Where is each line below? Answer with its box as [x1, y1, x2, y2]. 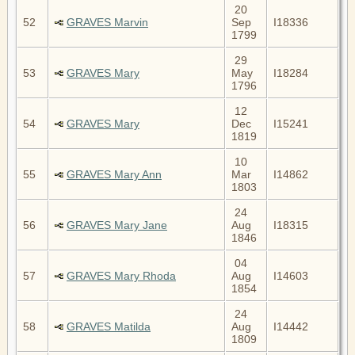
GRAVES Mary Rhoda [67, 269, 176, 282]
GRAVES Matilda [67, 319, 151, 333]
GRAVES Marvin [67, 15, 148, 29]
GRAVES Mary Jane [67, 218, 167, 231]
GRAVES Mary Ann [67, 167, 162, 181]
